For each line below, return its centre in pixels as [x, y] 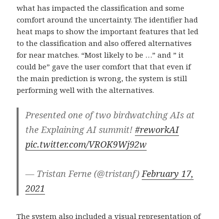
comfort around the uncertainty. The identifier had [108, 19]
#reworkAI [157, 129]
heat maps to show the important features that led [108, 31]
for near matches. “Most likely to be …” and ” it [100, 55]
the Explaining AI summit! [80, 129]
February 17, [168, 173]
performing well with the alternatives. [86, 90]
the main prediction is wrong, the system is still [102, 78]
